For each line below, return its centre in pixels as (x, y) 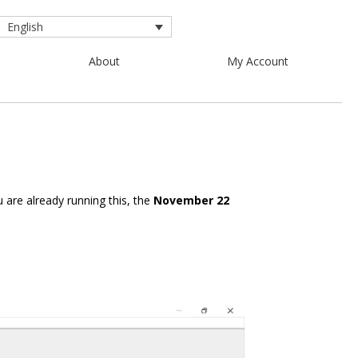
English (25, 27)
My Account (258, 62)
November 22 (191, 200)
